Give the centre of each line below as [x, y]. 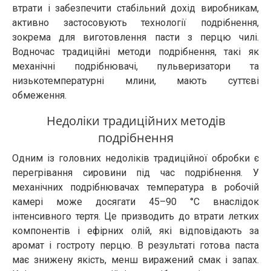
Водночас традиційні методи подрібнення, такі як [135, 52]
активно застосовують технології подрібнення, [135, 23]
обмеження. [39, 96]
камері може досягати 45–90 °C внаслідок [135, 202]
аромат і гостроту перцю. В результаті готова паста [135, 246]
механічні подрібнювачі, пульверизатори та [135, 67]
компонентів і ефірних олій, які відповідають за [135, 231]
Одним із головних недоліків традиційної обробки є [135, 158]
